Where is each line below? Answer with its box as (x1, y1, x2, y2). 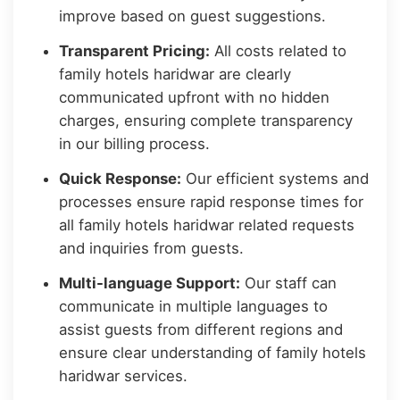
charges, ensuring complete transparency (59, 112, 354, 130)
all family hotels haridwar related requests (59, 215, 355, 234)
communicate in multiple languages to (59, 296, 329, 315)
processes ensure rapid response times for (59, 192, 364, 211)
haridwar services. (59, 366, 188, 385)
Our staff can (240, 273, 337, 292)
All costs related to (210, 42, 347, 61)
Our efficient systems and (181, 169, 370, 187)
